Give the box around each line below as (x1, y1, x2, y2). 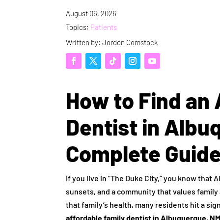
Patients (90, 22, 117, 31)
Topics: (66, 22, 91, 31)
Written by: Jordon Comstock (66, 37, 158, 47)
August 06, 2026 (66, 8, 117, 18)
